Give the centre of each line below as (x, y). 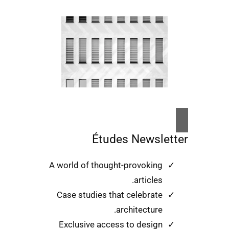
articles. (148, 180)
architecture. (140, 210)
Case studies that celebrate (110, 195)
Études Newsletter (140, 139)
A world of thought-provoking (106, 165)
